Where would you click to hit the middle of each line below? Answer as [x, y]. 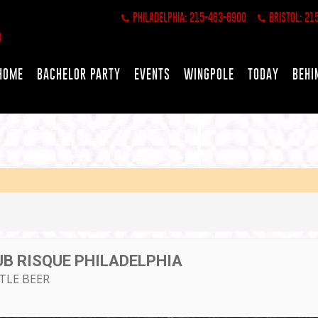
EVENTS [152, 74]
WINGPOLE [209, 74]
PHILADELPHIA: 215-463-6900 [190, 17]
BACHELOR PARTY [79, 74]
